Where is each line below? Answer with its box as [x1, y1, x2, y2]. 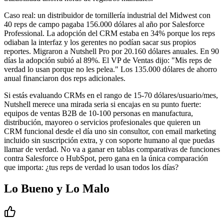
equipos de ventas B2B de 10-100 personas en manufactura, [4, 109, 193, 118]
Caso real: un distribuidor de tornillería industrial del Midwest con [4, 11, 210, 20]
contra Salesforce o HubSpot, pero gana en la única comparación [4, 154, 208, 163]
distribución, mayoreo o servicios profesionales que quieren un [4, 118, 200, 127]
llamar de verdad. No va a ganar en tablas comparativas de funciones [4, 145, 220, 154]
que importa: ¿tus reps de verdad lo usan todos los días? [4, 163, 178, 172]
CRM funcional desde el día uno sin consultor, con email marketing [4, 127, 216, 136]
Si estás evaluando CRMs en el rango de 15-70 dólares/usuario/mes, [4, 91, 218, 100]
